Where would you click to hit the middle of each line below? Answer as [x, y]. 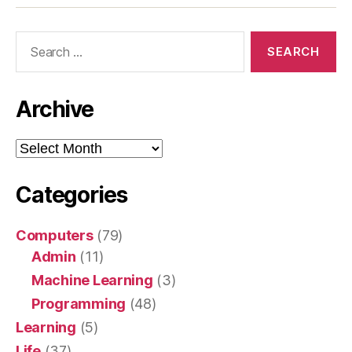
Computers [55, 235]
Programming [79, 304]
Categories [71, 195]
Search [31, 39]
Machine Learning [92, 280]
